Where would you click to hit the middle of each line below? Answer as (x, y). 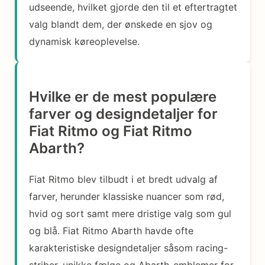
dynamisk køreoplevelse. (84, 41)
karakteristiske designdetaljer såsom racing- (128, 248)
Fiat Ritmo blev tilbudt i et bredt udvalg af (123, 179)
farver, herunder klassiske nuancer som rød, (127, 196)
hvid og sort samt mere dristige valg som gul (130, 213)
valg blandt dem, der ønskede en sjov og (121, 24)
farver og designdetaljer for (123, 114)
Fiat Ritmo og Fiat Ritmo (111, 131)
